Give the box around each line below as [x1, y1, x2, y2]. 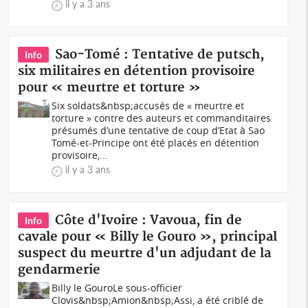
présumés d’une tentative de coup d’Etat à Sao [52, 124, 265, 137]
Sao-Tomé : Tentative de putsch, [55, 47, 265, 63]
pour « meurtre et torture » [18, 80, 201, 96]
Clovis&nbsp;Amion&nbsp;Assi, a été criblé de [52, 294, 264, 307]
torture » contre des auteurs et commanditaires [52, 111, 272, 124]
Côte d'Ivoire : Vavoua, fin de [55, 212, 243, 228]
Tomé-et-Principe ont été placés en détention [52, 136, 260, 149]
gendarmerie [18, 262, 101, 278]
